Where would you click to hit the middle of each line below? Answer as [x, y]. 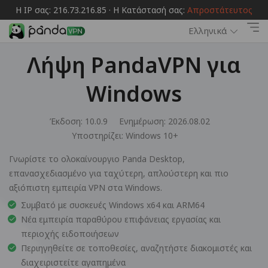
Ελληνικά [208, 31]
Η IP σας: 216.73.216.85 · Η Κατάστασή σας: [101, 10]
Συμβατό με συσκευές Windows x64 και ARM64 [113, 205]
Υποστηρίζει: [99, 135]
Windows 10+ [152, 135]
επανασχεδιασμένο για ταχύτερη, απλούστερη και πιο [119, 173]
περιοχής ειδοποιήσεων [70, 234]
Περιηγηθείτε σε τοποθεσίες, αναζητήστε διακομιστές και [136, 248]
